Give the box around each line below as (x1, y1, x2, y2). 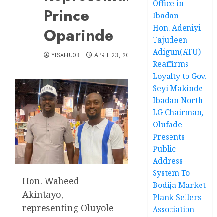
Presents (153, 131, 185, 142)
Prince (44, 4, 89, 27)
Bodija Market (153, 179, 206, 190)
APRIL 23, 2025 (94, 50, 136, 60)
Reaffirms (153, 58, 189, 69)
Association (153, 203, 195, 215)
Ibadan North (153, 94, 203, 106)
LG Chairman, (153, 107, 204, 118)
